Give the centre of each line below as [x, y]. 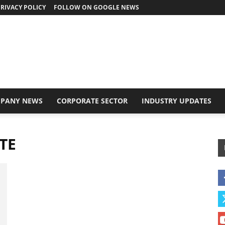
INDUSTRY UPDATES [177, 101]
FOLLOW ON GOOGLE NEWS [96, 7]
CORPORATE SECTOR [92, 101]
